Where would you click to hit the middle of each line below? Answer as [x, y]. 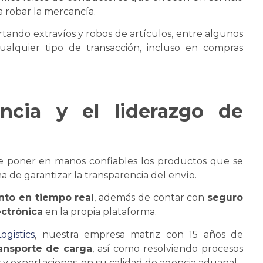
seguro [225, 198]
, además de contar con [151, 198]
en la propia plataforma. [100, 212]
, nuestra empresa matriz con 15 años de [139, 234]
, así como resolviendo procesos [168, 248]
